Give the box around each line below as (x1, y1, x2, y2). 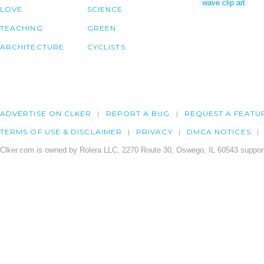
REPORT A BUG (105, 109, 170, 118)
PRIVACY (136, 127, 173, 137)
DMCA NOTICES (186, 127, 251, 137)
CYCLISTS (87, 42, 126, 52)
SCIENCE (87, 5, 123, 14)
